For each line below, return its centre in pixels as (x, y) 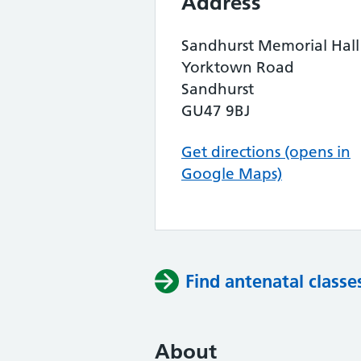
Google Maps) (232, 174)
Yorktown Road (238, 67)
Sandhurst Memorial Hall (270, 46)
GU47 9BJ (216, 111)
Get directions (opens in (266, 152)
